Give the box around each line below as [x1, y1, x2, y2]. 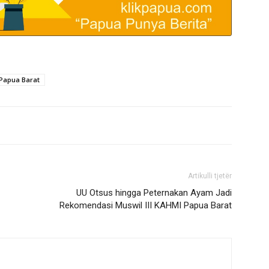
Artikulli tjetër [188, 172, 232, 180]
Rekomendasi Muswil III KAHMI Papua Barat [59, 200, 232, 211]
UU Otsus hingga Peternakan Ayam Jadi [76, 187, 232, 198]
